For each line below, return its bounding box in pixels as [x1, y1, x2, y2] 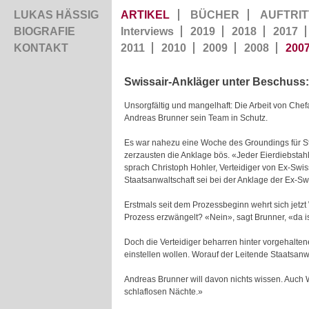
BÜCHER [190, 9, 239, 21]
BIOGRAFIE [14, 26, 75, 37]
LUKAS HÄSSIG [14, 9, 99, 21]
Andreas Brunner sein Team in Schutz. [124, 113, 268, 123]
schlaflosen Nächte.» [124, 287, 203, 297]
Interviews [121, 26, 174, 37]
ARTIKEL [121, 9, 170, 21]
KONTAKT [14, 42, 68, 54]
